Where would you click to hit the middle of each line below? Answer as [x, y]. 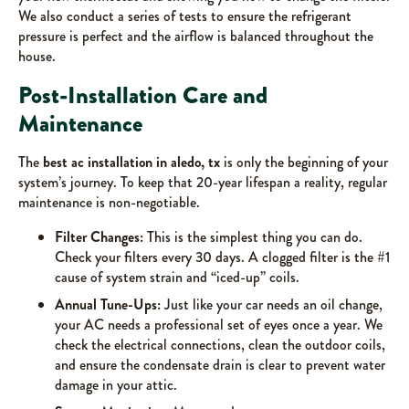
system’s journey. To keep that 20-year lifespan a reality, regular [203, 183]
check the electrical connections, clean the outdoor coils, [220, 345]
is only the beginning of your [304, 163]
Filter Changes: [99, 237]
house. [37, 57]
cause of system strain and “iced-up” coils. [177, 278]
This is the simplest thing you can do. [253, 237]
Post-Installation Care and [143, 96]
